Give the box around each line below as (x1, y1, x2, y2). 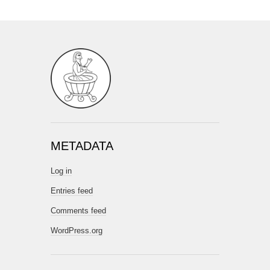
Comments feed (51, 206, 106, 215)
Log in (51, 166, 72, 175)
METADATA (51, 139, 113, 152)
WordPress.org (51, 226, 102, 235)
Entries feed (51, 186, 93, 195)
